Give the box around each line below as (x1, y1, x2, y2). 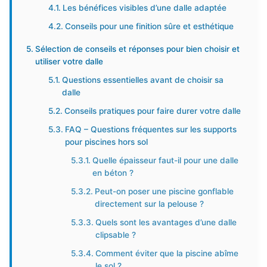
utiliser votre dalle (35, 57, 103, 66)
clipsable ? (95, 230, 136, 240)
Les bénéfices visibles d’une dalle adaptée (63, 3, 227, 13)
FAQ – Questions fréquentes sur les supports (65, 125, 237, 134)
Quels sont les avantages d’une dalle (95, 218, 237, 227)
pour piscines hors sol (65, 137, 148, 147)
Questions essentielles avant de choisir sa (62, 75, 224, 85)
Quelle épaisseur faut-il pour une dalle (92, 156, 238, 165)
